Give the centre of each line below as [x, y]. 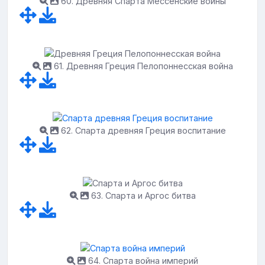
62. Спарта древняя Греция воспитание [142, 131]
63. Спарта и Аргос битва [142, 195]
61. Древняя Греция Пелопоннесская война [142, 66]
